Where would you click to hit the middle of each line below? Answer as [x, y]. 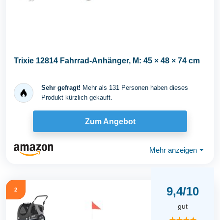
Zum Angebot [110, 121]
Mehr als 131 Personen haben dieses [134, 88]
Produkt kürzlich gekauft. [77, 97]
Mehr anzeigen [173, 150]
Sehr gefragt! [61, 88]
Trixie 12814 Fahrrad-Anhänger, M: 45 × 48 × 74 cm [107, 61]
